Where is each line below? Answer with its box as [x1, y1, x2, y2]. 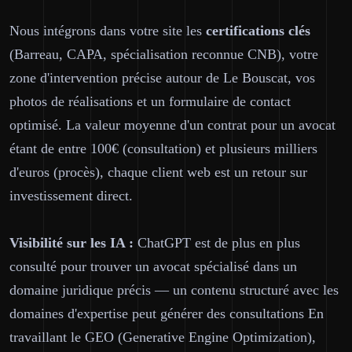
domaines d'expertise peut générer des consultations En [9, 306, 324, 321]
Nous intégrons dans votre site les [9, 23, 206, 38]
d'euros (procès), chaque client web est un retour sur [9, 164, 307, 180]
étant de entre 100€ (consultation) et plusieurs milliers [9, 141, 317, 156]
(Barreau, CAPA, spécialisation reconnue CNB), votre [9, 46, 318, 62]
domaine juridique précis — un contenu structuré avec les [9, 282, 339, 298]
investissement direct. [9, 188, 133, 203]
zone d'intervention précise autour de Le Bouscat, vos [9, 70, 315, 86]
